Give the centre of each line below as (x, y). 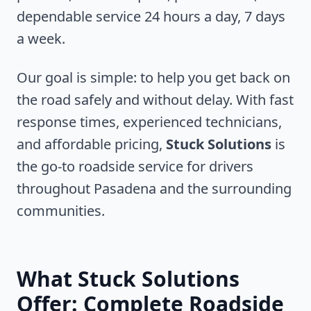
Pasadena (125, 188)
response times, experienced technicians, (149, 122)
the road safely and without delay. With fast (155, 100)
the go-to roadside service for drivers (135, 166)
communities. (61, 211)
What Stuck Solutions (128, 279)
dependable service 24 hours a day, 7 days (151, 16)
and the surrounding (224, 188)
